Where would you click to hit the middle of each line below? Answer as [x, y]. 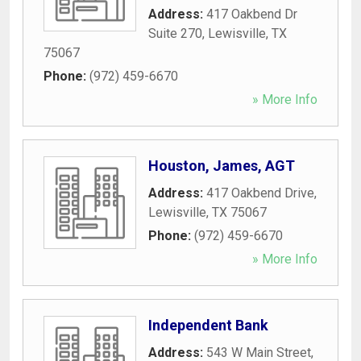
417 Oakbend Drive [260, 193]
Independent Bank [208, 325]
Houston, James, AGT [222, 165]
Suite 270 [175, 33]
